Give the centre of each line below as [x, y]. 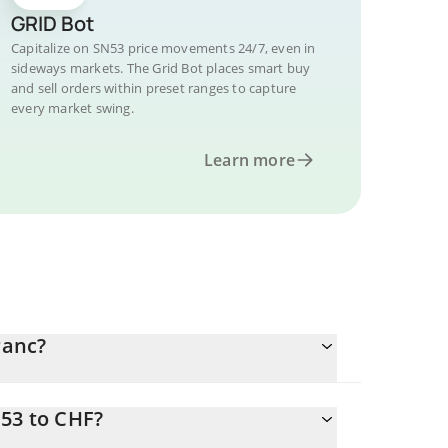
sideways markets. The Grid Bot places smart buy [161, 68]
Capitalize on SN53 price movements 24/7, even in [163, 48]
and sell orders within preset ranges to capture [154, 88]
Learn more [249, 160]
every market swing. [72, 108]
